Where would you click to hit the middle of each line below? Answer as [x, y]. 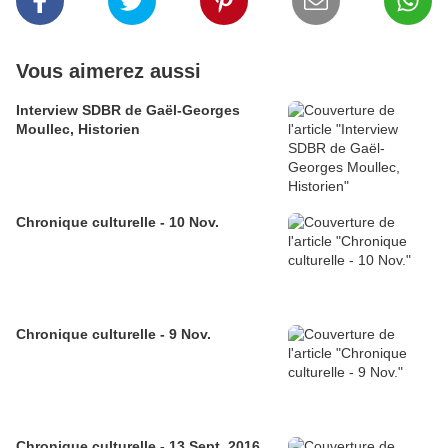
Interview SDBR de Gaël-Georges [128, 110]
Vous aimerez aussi [108, 71]
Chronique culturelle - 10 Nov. [117, 222]
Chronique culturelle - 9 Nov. [113, 334]
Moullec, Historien [78, 129]
